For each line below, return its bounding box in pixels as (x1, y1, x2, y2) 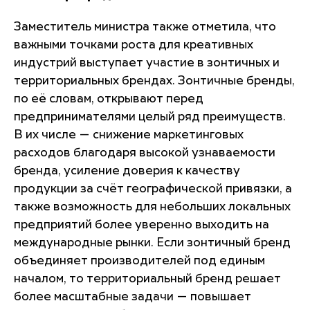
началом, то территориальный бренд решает (14, 273, 281, 285)
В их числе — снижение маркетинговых (14, 129, 244, 141)
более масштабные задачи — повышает (14, 291, 251, 303)
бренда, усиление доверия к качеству (14, 165, 240, 177)
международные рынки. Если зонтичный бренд (14, 237, 291, 249)
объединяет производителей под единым (14, 255, 265, 267)
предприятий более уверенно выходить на (14, 219, 269, 231)
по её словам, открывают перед (14, 93, 203, 105)
